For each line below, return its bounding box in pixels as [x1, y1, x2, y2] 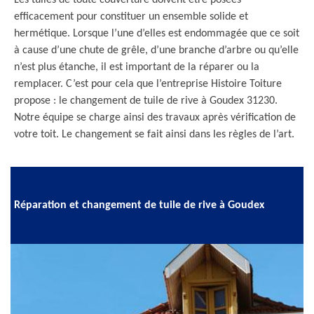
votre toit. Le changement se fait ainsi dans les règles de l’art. [14, 129, 294, 140]
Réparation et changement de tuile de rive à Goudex [14, 199, 264, 211]
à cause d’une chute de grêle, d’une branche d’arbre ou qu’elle [14, 45, 299, 56]
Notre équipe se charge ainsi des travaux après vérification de [14, 112, 296, 123]
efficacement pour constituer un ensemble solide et [14, 11, 248, 22]
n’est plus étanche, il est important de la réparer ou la [14, 62, 259, 73]
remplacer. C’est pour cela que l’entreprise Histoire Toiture [14, 78, 282, 90]
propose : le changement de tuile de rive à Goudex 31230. [14, 95, 278, 107]
